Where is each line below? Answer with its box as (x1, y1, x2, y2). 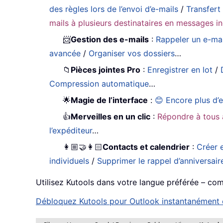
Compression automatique (49, 78, 149, 89)
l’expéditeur (49, 125, 93, 135)
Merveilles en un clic (71, 111, 151, 121)
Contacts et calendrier (103, 141, 190, 152)
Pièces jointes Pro (71, 64, 141, 75)
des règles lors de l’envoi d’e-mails (49, 3, 179, 14)
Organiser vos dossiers (89, 48, 175, 58)
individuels (49, 155, 90, 166)
